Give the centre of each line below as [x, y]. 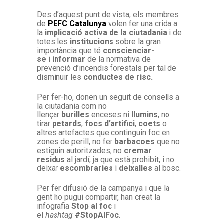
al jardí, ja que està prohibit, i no [120, 159]
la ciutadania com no [72, 106]
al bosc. [167, 168]
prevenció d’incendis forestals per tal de [107, 68]
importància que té [70, 50]
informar [70, 59]
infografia [54, 206]
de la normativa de [119, 59]
